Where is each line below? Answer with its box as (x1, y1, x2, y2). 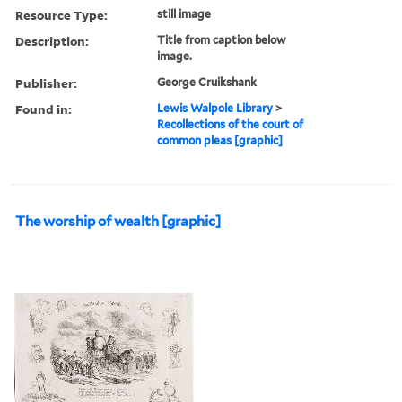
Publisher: (15, 74, 77, 92)
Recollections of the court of (157, 117, 304, 131)
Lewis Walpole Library (157, 100, 274, 115)
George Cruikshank (157, 74, 258, 89)
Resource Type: (15, 5, 108, 23)
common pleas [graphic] (157, 133, 284, 147)
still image (157, 6, 212, 21)
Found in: (15, 100, 72, 118)
